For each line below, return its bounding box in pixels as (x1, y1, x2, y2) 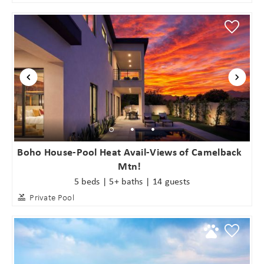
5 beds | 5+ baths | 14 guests (74, 174, 190, 188)
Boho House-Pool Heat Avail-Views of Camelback (17, 144, 242, 159)
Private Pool (29, 192, 74, 203)
